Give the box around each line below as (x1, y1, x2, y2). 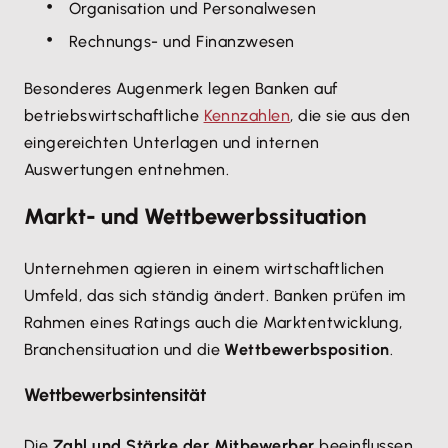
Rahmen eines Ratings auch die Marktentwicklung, (24, 313, 403, 332)
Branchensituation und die (24, 340, 225, 359)
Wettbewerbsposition (224, 340, 390, 359)
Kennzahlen (203, 106, 291, 125)
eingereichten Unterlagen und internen (24, 133, 320, 152)
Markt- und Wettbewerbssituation (24, 203, 366, 230)
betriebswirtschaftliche (24, 106, 204, 125)
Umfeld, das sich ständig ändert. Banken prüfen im (24, 286, 406, 305)
